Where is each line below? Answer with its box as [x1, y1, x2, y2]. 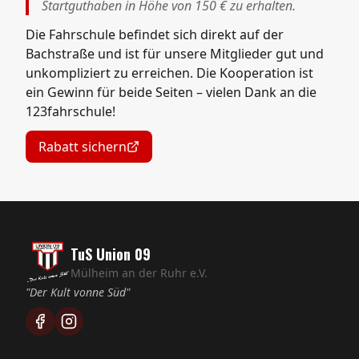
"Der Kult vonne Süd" [26, 284, 130, 300]
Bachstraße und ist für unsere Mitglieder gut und [26, 45, 324, 63]
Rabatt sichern [38, 138, 127, 155]
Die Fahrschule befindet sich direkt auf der [26, 26, 284, 43]
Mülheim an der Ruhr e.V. [71, 265, 208, 280]
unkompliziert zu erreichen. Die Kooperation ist [26, 64, 313, 82]
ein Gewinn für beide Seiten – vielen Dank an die [26, 83, 317, 101]
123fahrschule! [26, 103, 115, 120]
